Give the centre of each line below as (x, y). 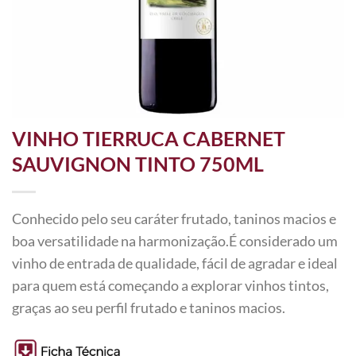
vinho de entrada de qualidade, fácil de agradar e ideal (175, 263)
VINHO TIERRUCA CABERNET (149, 138)
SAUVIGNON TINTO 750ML (138, 164)
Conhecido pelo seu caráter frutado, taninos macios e (174, 218)
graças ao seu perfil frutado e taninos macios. (149, 307)
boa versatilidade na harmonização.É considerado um (175, 240)
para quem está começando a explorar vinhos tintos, (170, 285)
